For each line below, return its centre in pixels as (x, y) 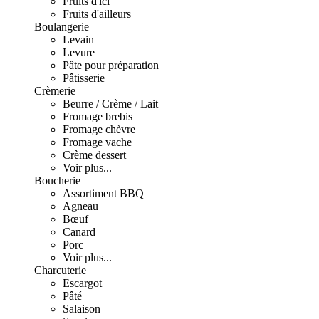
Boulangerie (62, 27)
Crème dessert (94, 155)
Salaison (82, 309)
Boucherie (57, 181)
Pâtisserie (84, 78)
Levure (79, 52)
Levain (78, 40)
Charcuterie (60, 270)
